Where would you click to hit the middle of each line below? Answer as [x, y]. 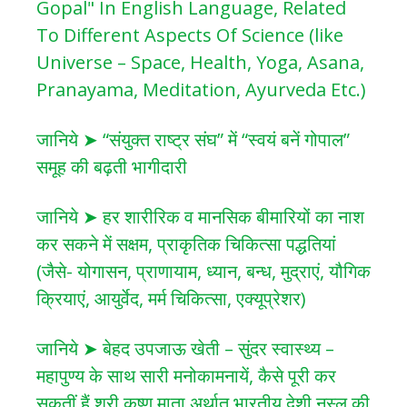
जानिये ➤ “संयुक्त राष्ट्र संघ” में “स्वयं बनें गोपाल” [193, 139]
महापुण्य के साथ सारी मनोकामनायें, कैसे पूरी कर [186, 375]
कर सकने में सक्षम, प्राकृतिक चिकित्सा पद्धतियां [186, 243]
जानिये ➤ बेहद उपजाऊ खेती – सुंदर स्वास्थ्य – [185, 348]
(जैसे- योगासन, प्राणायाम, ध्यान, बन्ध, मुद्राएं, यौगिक [203, 271]
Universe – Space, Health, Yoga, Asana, [200, 62]
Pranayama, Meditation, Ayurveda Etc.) [201, 89]
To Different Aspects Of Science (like [190, 35]
